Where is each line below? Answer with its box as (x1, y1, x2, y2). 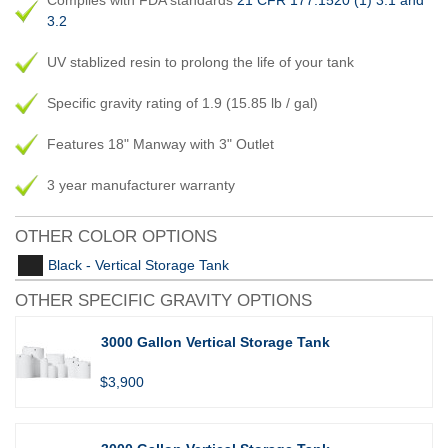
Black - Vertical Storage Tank (48, 257, 229, 273)
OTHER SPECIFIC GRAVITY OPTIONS (15, 291, 312, 310)
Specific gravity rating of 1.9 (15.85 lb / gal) (47, 95, 318, 111)
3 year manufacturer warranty (47, 177, 235, 193)
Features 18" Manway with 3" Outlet (47, 136, 274, 152)
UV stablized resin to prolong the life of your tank (47, 54, 354, 70)
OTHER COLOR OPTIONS (15, 227, 217, 246)
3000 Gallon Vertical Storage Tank (101, 334, 330, 350)
